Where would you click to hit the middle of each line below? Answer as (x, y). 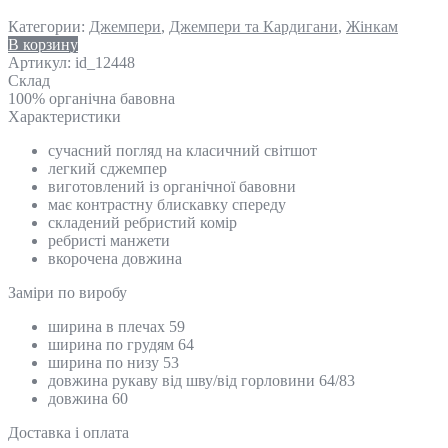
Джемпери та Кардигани (253, 26)
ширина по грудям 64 (121, 344)
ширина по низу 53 (113, 362)
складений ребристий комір (142, 222)
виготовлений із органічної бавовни (172, 186)
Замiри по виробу (67, 292)
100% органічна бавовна (91, 98)
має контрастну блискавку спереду (167, 204)
